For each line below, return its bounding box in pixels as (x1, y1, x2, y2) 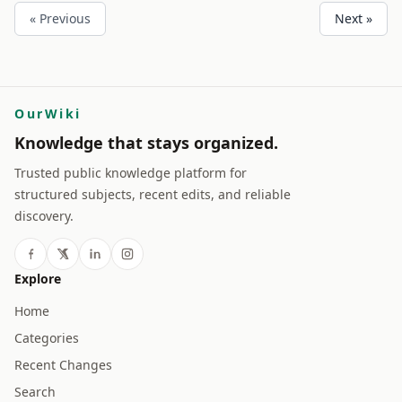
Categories (14, 329, 79, 346)
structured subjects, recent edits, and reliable (14, 186, 291, 203)
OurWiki (14, 105, 82, 122)
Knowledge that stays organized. (14, 132, 278, 153)
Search (14, 383, 56, 400)
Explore (14, 270, 61, 287)
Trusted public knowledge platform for (14, 164, 247, 181)
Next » (335, 10, 372, 27)
